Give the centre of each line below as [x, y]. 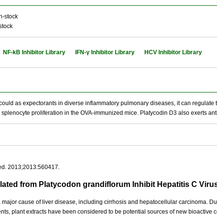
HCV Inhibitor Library [173, 52]
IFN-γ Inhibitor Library [105, 52]
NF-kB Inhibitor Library [34, 52]
